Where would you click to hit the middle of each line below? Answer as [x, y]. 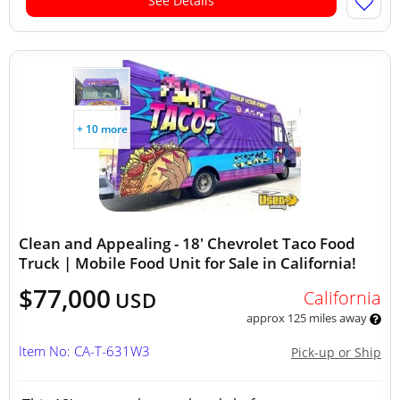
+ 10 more [102, 129]
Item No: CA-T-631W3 [84, 351]
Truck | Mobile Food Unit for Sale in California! [187, 263]
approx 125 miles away [308, 318]
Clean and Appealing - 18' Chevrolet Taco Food [187, 243]
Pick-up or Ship [336, 352]
